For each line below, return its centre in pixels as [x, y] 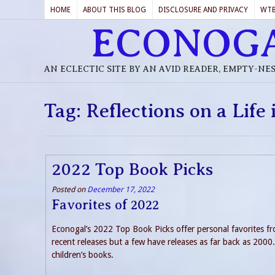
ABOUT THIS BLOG [114, 10]
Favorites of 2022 [105, 205]
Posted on [69, 189]
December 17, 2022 [121, 189]
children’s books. [83, 254]
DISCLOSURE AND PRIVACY [203, 10]
